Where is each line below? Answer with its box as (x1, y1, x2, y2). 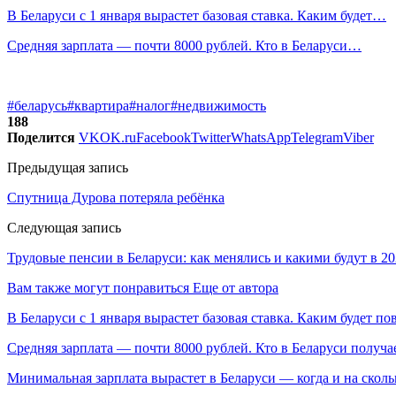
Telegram (291, 129, 343, 145)
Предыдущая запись (7, 159, 128, 175)
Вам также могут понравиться (7, 279, 189, 295)
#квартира (67, 97, 129, 113)
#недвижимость (171, 97, 266, 113)
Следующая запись (7, 219, 121, 235)
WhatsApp (231, 129, 291, 145)
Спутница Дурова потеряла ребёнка (7, 189, 225, 205)
